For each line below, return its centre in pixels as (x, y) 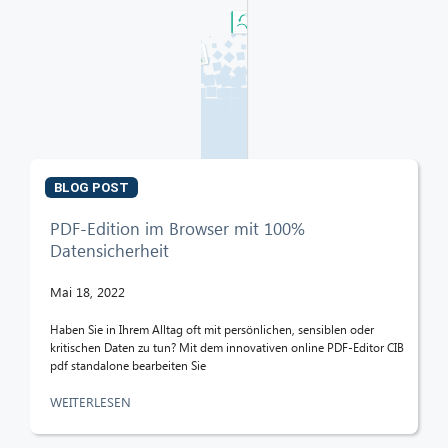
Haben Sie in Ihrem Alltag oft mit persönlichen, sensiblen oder (212, 329)
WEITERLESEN (92, 401)
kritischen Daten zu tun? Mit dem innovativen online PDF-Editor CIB (227, 347)
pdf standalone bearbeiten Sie (128, 365)
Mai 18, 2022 (87, 291)
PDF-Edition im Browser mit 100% (177, 228)
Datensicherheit (109, 250)
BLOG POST (91, 187)
